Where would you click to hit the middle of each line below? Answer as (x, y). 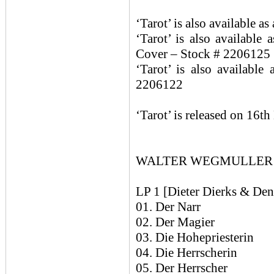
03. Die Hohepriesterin (195, 237)
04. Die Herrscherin (187, 253)
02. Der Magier (175, 222)
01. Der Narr (168, 207)
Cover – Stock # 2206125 (203, 54)
